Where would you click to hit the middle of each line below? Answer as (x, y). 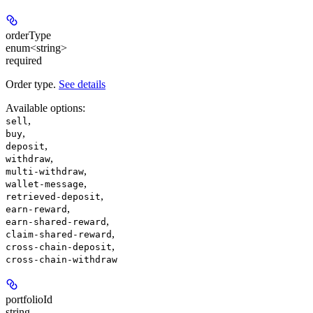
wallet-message (45, 184)
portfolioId (29, 299)
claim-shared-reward (59, 234)
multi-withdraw (45, 171)
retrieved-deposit (53, 196)
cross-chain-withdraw (61, 259)
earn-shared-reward (56, 221)
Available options (44, 108)
